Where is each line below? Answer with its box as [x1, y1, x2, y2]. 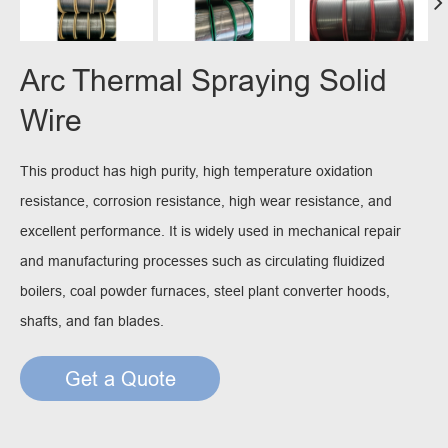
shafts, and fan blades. [20, 313, 164, 330]
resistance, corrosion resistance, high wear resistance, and [20, 193, 392, 210]
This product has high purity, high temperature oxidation [20, 163, 373, 180]
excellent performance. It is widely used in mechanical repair [20, 223, 401, 240]
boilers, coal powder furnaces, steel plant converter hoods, [20, 283, 390, 300]
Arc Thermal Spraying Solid [20, 63, 387, 99]
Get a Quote [64, 367, 176, 391]
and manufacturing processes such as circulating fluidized [20, 253, 385, 270]
